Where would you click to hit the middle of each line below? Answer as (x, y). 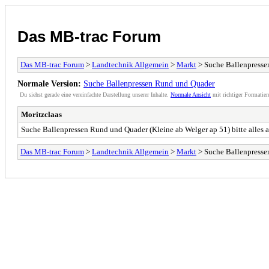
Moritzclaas (41, 114)
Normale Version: (49, 83)
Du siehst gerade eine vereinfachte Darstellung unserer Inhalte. (95, 94)
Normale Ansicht (191, 94)
